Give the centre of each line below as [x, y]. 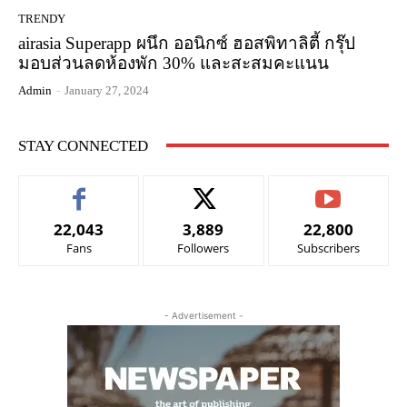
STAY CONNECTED [83, 145]
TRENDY [42, 18]
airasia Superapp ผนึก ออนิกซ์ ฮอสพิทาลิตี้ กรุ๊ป [187, 43]
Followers [203, 248]
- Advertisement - [203, 315]
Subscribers [328, 248]
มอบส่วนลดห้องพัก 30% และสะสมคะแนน [174, 63]
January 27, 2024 [107, 90]
